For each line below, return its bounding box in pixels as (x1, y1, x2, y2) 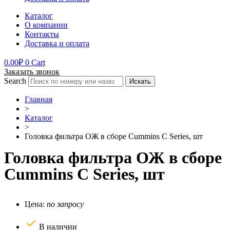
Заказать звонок (4, 67, 60, 76)
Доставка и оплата (25, 39, 89, 48)
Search (4, 76, 26, 85)
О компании (25, 20, 68, 29)
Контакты (25, 29, 59, 39)
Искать (129, 77, 151, 85)
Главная (25, 94, 52, 104)
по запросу (47, 199, 84, 208)
